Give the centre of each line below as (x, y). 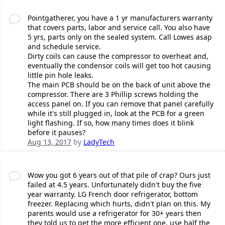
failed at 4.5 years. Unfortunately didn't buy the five (114, 185)
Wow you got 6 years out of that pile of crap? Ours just (119, 175)
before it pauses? (56, 133)
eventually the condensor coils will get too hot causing (119, 66)
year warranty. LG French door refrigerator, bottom (113, 194)
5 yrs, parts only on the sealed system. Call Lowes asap (120, 37)
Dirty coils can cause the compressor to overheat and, (118, 56)
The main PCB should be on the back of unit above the (119, 85)
